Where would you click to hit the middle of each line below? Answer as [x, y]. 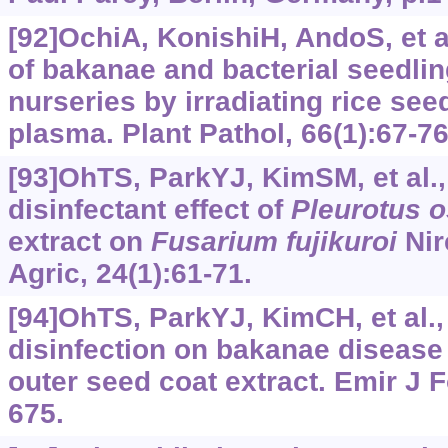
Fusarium [214, 242]
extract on [79, 242]
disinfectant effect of [149, 210]
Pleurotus [355, 210]
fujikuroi [341, 242]
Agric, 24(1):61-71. [129, 274]
